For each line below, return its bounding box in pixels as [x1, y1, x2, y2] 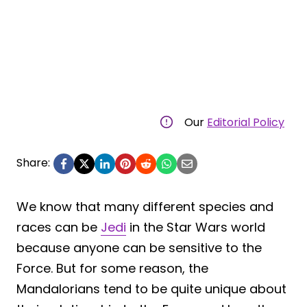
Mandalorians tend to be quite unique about [16, 280, 286, 297]
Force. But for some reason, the [16, 259, 208, 277]
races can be [16, 218, 101, 236]
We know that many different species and [16, 197, 273, 215]
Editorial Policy [207, 114, 284, 130]
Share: [16, 154, 50, 171]
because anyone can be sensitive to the [16, 238, 262, 256]
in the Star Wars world [126, 218, 265, 236]
